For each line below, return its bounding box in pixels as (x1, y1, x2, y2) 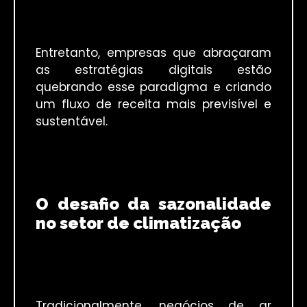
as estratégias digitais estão (36, 62, 271, 79)
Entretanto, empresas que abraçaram (36, 45, 271, 62)
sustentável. (36, 113, 108, 130)
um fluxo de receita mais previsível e (36, 96, 271, 113)
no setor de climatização (36, 212, 241, 233)
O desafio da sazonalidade (36, 193, 271, 214)
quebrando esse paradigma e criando (36, 79, 271, 96)
